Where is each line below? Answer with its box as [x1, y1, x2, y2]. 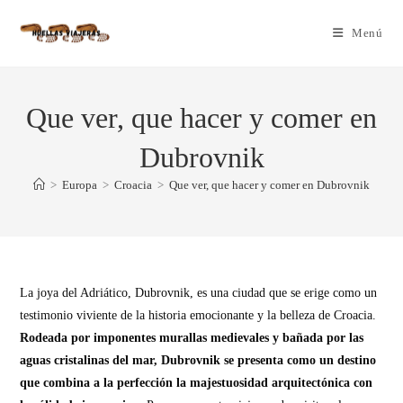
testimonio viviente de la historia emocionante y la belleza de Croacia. [20, 309, 377, 322]
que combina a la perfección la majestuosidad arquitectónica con [20, 376, 373, 390]
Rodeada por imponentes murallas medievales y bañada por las [20, 331, 364, 345]
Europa [62, 178, 97, 192]
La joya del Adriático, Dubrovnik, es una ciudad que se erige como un [20, 286, 378, 300]
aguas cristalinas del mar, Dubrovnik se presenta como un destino [20, 354, 377, 367]
